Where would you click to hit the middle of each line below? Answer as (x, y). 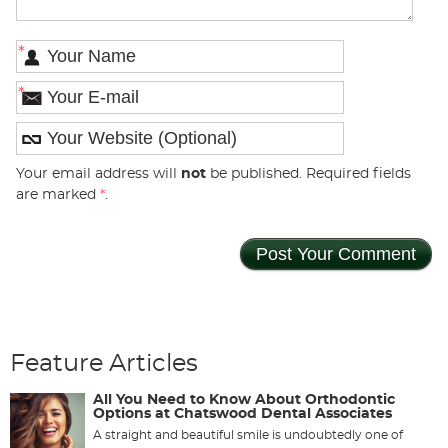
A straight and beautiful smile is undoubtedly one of (248, 435)
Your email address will (98, 173)
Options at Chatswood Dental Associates (242, 414)
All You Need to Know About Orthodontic (244, 400)
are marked (57, 194)
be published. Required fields (308, 173)
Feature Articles (104, 364)
